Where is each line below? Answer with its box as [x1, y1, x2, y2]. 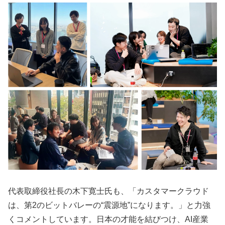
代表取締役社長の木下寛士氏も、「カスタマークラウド [8, 186, 209, 195]
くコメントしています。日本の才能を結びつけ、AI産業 [8, 214, 208, 223]
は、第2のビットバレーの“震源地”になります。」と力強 [8, 200, 210, 209]
